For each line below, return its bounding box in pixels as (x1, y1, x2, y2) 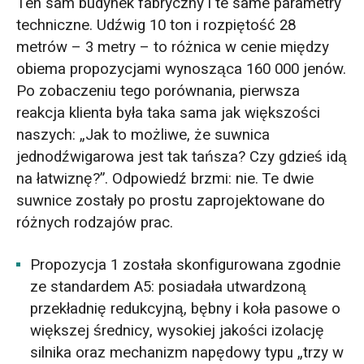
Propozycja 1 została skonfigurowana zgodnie (30, 253, 341, 276)
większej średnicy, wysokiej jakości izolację (30, 318, 325, 342)
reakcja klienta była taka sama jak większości (15, 101, 320, 124)
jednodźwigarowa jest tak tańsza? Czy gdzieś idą (15, 145, 347, 168)
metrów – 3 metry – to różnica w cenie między (15, 35, 329, 58)
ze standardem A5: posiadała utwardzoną (30, 275, 307, 298)
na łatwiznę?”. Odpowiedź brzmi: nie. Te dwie (15, 167, 314, 190)
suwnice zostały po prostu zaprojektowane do (15, 188, 325, 212)
